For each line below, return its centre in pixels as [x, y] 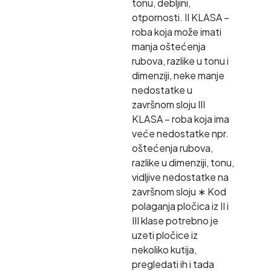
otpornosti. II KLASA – [180, 17]
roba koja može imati [176, 31]
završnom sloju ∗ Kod [179, 191]
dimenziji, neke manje [178, 75]
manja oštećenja [168, 46]
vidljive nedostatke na [180, 177]
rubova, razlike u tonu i [180, 60]
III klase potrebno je [175, 220]
